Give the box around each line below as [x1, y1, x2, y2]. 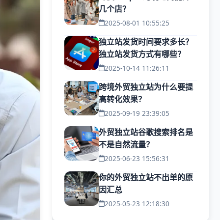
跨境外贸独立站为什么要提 [99, 82, 193, 92]
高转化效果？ [99, 94, 146, 105]
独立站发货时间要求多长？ [99, 36, 193, 47]
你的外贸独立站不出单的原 [99, 172, 193, 183]
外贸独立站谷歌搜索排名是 [99, 127, 193, 137]
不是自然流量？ [99, 139, 154, 150]
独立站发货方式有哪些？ [99, 49, 185, 59]
